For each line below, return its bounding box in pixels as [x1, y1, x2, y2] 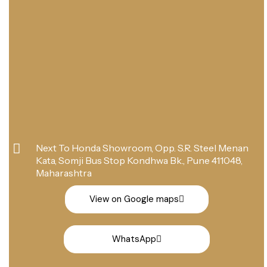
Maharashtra [35, 166, 92, 179]
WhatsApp [111, 232, 156, 245]
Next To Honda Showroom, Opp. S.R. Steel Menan [35, 141, 249, 154]
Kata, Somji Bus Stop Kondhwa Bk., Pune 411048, [35, 154, 243, 166]
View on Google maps [89, 193, 179, 205]
